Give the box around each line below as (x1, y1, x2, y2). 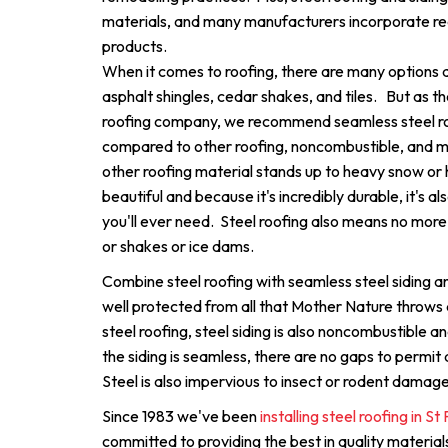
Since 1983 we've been (102, 406, 257, 426)
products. (102, 36, 167, 56)
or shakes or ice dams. (102, 236, 254, 256)
